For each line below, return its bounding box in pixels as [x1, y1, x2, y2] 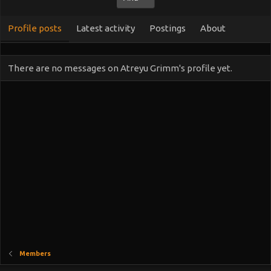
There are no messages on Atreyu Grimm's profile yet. [8, 63, 232, 73]
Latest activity [76, 23, 135, 33]
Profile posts [8, 23, 62, 33]
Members [19, 250, 51, 257]
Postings [149, 23, 186, 33]
